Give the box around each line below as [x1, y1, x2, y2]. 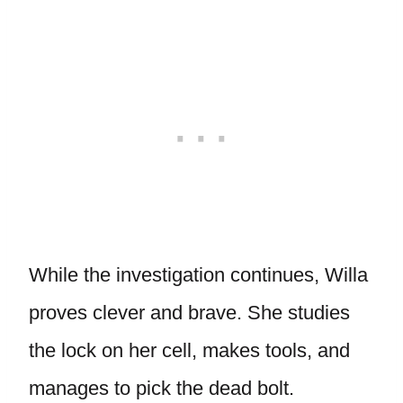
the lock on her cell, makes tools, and [29, 339, 350, 362]
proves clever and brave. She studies [29, 301, 350, 324]
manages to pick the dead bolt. [29, 377, 294, 399]
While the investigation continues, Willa [29, 264, 368, 286]
